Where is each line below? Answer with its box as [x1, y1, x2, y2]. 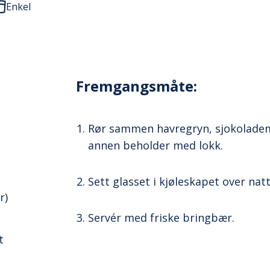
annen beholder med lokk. [88, 138, 224, 152]
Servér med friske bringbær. [88, 210, 235, 225]
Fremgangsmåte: [76, 76, 198, 96]
